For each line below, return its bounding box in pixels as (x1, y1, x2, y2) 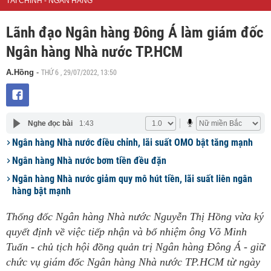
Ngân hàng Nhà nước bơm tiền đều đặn (12, 155, 166, 166)
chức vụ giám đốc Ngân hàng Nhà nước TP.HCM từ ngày (6, 256, 260, 268)
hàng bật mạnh (12, 185, 71, 197)
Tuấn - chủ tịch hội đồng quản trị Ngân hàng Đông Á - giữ (6, 241, 265, 253)
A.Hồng (6, 68, 34, 77)
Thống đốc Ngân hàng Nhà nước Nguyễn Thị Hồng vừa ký (6, 211, 264, 223)
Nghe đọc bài (27, 119, 73, 128)
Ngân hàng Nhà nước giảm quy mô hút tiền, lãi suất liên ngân (12, 173, 252, 184)
